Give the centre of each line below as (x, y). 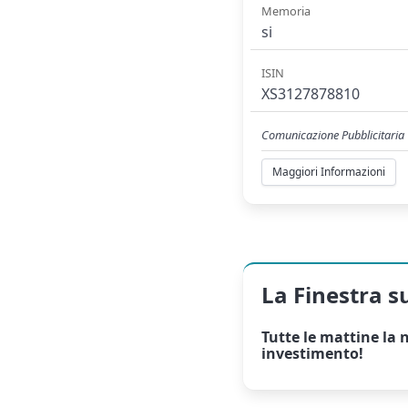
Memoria (286, 11)
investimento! (313, 354)
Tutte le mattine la (331, 337)
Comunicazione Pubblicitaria (333, 134)
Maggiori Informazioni (329, 172)
